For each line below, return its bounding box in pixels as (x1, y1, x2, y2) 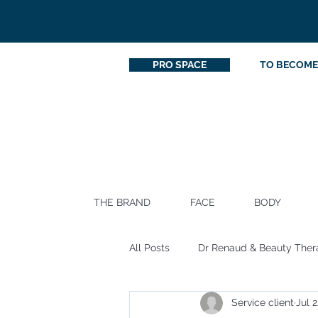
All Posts (129, 242, 170, 254)
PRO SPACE (153, 59, 207, 70)
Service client (231, 297, 294, 309)
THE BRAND (94, 196, 150, 208)
